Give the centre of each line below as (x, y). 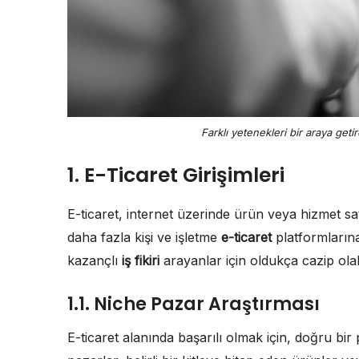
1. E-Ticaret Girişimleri (176, 175)
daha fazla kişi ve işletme (144, 238)
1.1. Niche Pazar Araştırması (194, 305)
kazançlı (95, 261)
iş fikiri (141, 261)
